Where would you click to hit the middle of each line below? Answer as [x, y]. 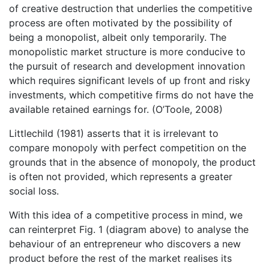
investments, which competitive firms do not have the [131, 95]
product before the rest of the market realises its [120, 258]
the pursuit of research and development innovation [127, 66]
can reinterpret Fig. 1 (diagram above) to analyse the [129, 230]
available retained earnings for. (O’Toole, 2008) [116, 110]
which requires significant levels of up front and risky [130, 81]
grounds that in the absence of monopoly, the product [132, 162]
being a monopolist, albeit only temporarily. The [118, 38]
